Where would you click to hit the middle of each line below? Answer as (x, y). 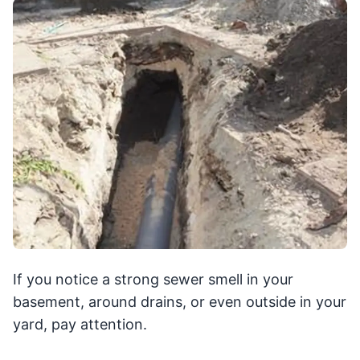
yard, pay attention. (80, 325)
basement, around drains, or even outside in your (180, 302)
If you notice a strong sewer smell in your (153, 280)
